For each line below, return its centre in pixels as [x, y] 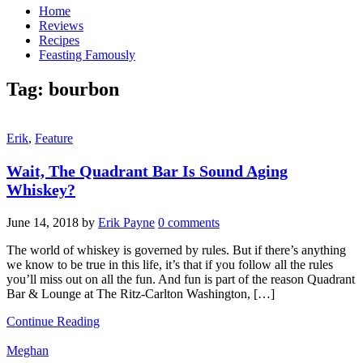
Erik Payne [126, 222]
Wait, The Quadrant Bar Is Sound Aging [147, 171]
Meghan [28, 350]
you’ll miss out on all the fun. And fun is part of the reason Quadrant [181, 279]
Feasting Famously [87, 55]
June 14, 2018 [43, 222]
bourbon [84, 89]
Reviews [61, 26]
